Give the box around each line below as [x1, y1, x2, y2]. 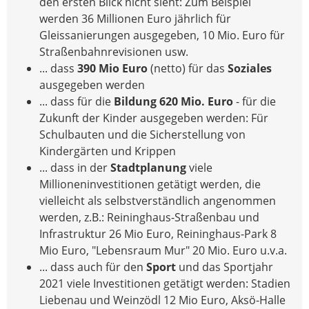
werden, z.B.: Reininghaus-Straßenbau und [39, 209, 259, 225]
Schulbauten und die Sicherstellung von [39, 126, 246, 142]
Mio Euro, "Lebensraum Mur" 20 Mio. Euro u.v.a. [39, 242, 287, 258]
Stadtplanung [110, 159, 186, 175]
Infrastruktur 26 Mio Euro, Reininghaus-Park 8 [39, 226, 277, 241]
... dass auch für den [39, 259, 146, 275]
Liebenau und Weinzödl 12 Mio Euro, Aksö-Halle [39, 292, 286, 308]
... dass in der [39, 159, 110, 175]
